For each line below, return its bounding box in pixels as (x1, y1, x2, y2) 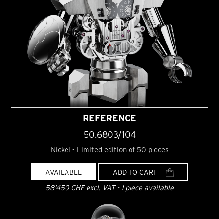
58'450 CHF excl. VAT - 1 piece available (45, 183, 174, 192)
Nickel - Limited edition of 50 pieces (50, 145, 169, 154)
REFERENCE (83, 113, 136, 124)
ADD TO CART (112, 167, 159, 176)
